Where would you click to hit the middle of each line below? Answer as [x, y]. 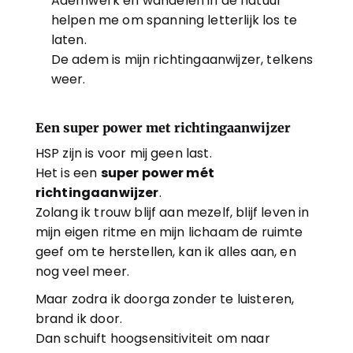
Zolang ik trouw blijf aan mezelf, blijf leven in [172, 212]
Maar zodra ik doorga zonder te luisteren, [165, 299]
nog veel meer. [82, 271]
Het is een [68, 173]
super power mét [157, 173]
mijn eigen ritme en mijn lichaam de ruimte [169, 232]
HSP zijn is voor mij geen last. [123, 153]
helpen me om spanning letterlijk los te [174, 20]
